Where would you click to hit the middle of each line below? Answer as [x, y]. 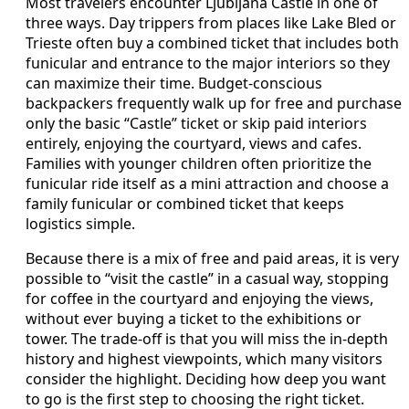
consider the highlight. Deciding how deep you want [206, 378]
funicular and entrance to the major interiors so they [208, 63]
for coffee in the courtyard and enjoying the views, [199, 298]
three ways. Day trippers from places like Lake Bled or [211, 22]
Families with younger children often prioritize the [199, 163]
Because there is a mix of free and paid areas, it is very [212, 258]
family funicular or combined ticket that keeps [185, 203]
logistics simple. [80, 223]
